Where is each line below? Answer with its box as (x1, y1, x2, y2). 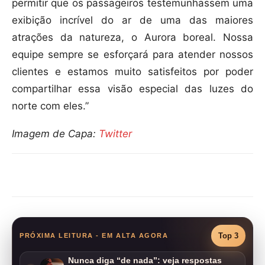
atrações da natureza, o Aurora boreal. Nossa (12, 31, 253, 44)
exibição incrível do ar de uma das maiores (12, 14, 253, 27)
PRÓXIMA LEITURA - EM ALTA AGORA (20, 231, 169, 239)
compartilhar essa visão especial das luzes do (12, 83, 253, 95)
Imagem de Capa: (12, 128, 99, 140)
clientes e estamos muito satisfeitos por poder (12, 66, 253, 78)
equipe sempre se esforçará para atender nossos (12, 49, 253, 61)
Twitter (99, 128, 132, 140)
